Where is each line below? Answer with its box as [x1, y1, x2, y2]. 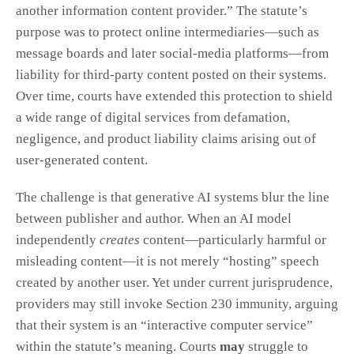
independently [16, 232, 100, 248]
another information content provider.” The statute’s [16, 3, 307, 19]
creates [100, 232, 140, 248]
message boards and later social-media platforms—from [16, 46, 329, 62]
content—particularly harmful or [140, 232, 326, 248]
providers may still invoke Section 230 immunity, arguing [16, 296, 338, 312]
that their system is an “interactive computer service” [16, 318, 313, 333]
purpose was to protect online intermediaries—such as [16, 24, 319, 40]
